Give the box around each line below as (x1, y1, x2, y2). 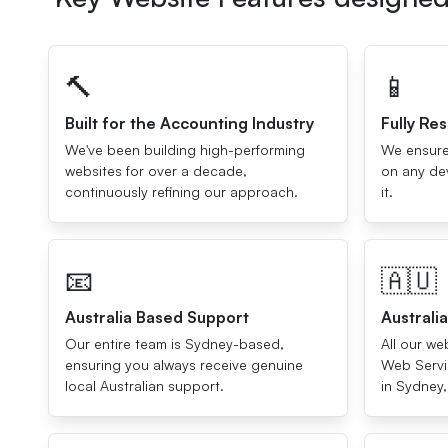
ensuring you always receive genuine (65, 356, 303, 373)
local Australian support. (65, 377, 224, 394)
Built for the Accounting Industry (65, 113, 314, 133)
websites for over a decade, (65, 162, 247, 179)
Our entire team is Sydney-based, (65, 335, 284, 352)
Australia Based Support (65, 307, 249, 327)
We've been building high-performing (65, 141, 305, 158)
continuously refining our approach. (65, 183, 298, 200)
